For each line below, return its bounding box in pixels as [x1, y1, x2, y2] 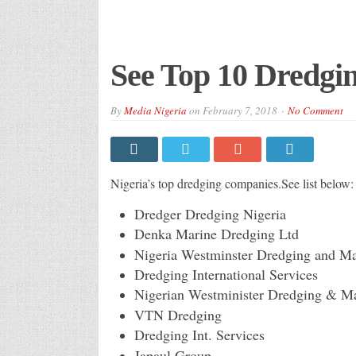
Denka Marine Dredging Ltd [133, 224, 299, 244]
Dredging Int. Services [133, 325, 265, 345]
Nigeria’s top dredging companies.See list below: [110, 174, 354, 192]
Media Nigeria [123, 103, 187, 118]
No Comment [287, 103, 343, 118]
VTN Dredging [133, 304, 222, 324]
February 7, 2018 [202, 103, 277, 118]
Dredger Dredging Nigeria [133, 203, 286, 223]
